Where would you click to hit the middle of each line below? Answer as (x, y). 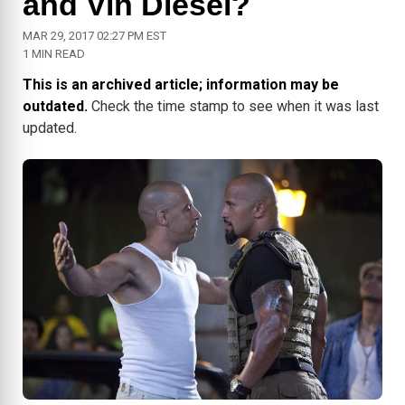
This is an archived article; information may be (181, 85)
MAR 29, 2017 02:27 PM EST (94, 36)
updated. (50, 128)
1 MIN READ (54, 54)
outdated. (55, 107)
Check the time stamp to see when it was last (233, 107)
